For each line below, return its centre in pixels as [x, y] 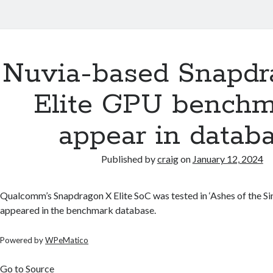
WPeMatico [67, 240]
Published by [129, 159]
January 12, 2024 [228, 159]
